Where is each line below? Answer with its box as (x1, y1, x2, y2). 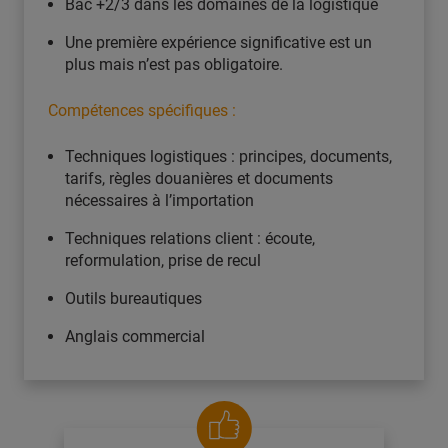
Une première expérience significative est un (65, 33, 372, 53)
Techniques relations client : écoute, (65, 229, 315, 249)
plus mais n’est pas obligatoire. (65, 55, 283, 75)
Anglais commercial (65, 327, 205, 347)
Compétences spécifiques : (48, 101, 236, 121)
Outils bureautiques (65, 289, 202, 309)
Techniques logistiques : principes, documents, (65, 147, 392, 167)
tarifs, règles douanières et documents (65, 169, 333, 189)
